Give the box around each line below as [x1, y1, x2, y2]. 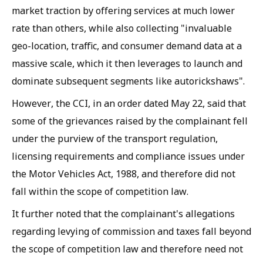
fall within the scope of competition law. [12, 185, 188, 198]
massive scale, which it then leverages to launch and [12, 57, 242, 70]
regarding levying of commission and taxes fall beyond [12, 225, 251, 238]
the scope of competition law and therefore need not [12, 242, 243, 255]
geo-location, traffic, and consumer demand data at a [12, 39, 242, 52]
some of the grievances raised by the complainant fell [12, 114, 248, 127]
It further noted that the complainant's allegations [12, 207, 235, 220]
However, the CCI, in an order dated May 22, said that [12, 97, 246, 110]
